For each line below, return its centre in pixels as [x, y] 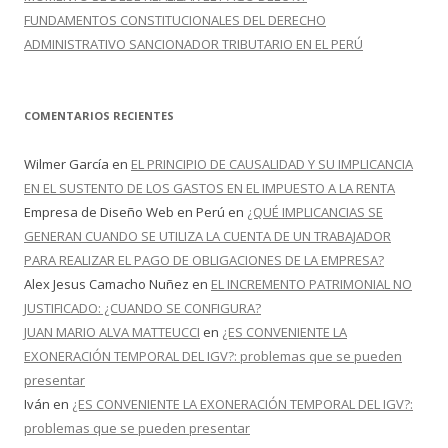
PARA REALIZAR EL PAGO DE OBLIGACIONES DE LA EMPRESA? [204, 260]
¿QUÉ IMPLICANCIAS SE [315, 212]
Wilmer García [66, 164]
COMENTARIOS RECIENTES [99, 115]
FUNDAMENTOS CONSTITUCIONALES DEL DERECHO [175, 20]
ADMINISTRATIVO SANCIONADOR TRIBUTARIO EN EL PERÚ [193, 44]
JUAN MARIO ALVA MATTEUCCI [112, 332]
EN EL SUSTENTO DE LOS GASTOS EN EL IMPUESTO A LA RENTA [209, 188]
